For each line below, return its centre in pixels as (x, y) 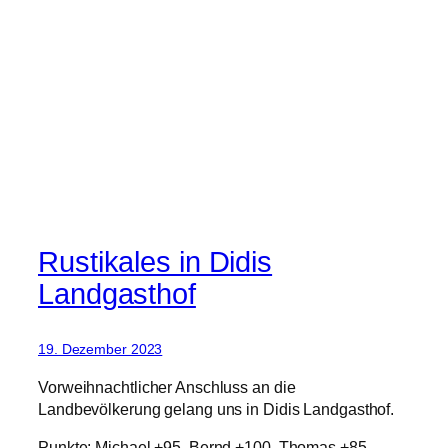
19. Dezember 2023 (100, 349)
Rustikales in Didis (155, 262)
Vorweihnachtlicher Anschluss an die (167, 386)
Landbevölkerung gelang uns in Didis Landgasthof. (216, 408)
